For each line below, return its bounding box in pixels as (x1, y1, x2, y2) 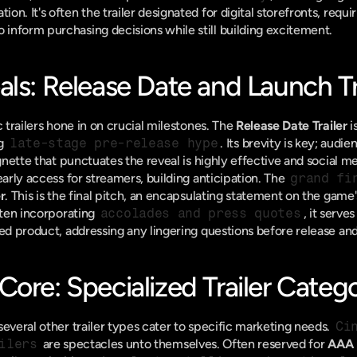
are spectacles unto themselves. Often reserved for (39, 336, 328, 351)
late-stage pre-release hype (9, 135, 218, 151)
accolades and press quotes (100, 206, 301, 221)
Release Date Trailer (235, 118, 347, 133)
